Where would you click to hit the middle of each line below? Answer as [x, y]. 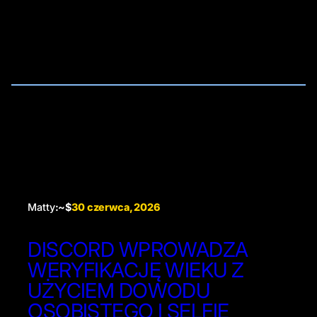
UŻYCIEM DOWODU [119, 290]
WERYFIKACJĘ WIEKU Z [136, 270]
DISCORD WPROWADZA [138, 249]
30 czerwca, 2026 [116, 207]
